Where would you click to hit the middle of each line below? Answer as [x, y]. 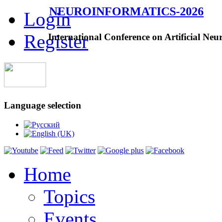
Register [56, 41]
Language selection [43, 105]
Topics [69, 196]
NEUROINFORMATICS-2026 [126, 11]
